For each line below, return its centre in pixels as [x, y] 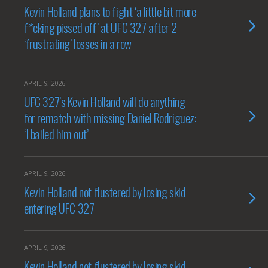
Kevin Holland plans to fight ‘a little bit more [110, 11]
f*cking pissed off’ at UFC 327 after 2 [100, 27]
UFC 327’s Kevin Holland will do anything [105, 101]
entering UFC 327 [59, 208]
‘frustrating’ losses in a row [80, 43]
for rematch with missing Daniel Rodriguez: [110, 118]
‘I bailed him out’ [56, 134]
